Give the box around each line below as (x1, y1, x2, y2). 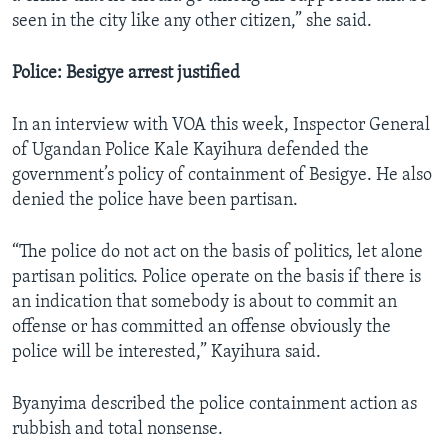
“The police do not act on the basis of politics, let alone (12, 243, 423, 263)
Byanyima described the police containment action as (12, 395, 417, 415)
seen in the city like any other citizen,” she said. (12, 12, 372, 32)
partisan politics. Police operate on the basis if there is (12, 268, 421, 288)
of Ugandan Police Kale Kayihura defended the (12, 141, 369, 161)
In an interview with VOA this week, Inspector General (12, 116, 430, 136)
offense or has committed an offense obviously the (12, 318, 391, 338)
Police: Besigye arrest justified (12, 64, 240, 84)
